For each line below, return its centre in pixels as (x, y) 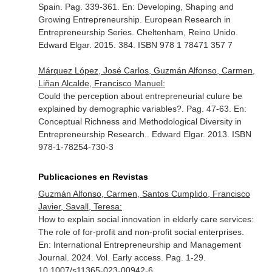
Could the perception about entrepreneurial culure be (140, 96)
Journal (52, 257)
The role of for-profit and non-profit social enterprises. (141, 232)
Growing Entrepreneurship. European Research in (134, 19)
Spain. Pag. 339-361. (80, 7)
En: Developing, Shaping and (178, 7)
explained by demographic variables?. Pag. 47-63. (136, 109)
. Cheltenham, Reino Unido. (185, 32)
